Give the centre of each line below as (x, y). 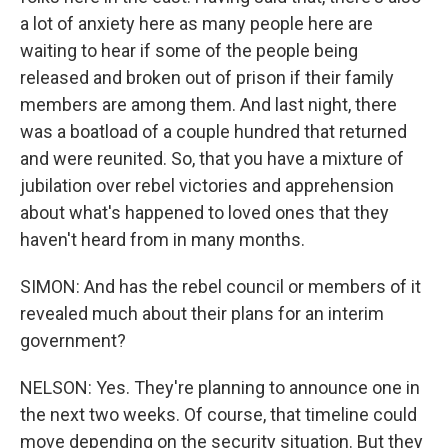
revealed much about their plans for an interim (202, 313)
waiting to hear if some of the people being (189, 50)
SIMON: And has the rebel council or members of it (220, 286)
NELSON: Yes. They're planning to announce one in (220, 387)
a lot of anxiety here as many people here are (196, 23)
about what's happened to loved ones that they (204, 212)
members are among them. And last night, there (208, 104)
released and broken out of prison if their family (207, 77)
